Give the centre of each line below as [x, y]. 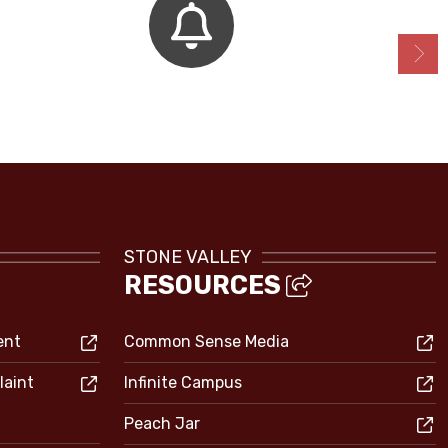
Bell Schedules [191, 95]
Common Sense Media [206, 341]
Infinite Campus [183, 382]
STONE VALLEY [188, 256]
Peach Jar [162, 423]
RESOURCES [205, 285]
